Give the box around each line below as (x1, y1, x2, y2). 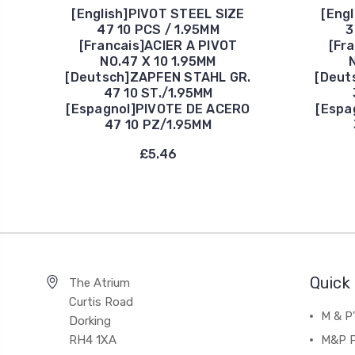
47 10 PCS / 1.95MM (97, 21, 219, 37)
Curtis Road (69, 294, 133, 309)
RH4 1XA (69, 332, 116, 347)
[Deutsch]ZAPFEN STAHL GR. (65, 69, 251, 85)
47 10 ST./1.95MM (103, 85, 213, 101)
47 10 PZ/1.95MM (105, 116, 212, 132)
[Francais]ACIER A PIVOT (78, 37, 238, 53)
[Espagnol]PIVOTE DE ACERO (66, 101, 250, 116)
